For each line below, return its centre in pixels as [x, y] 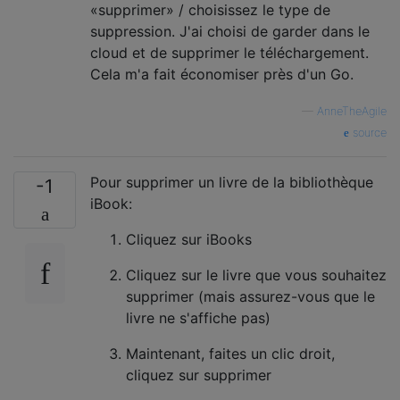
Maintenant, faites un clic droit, [230, 353]
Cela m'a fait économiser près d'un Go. [222, 74]
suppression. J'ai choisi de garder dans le [230, 31]
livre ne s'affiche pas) [198, 317]
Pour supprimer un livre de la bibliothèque [232, 182]
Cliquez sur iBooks [189, 239]
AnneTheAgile [352, 111]
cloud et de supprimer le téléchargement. [229, 52]
